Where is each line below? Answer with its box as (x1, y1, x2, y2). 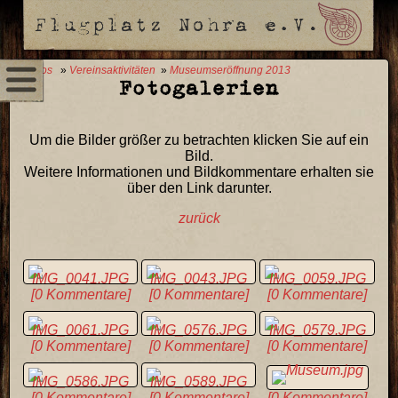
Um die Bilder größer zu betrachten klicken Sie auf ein (29, 131, 369, 147)
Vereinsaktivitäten (69, 64, 155, 76)
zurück (178, 210, 220, 226)
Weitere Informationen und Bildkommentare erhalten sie (24, 163, 374, 179)
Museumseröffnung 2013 (170, 64, 291, 76)
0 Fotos (17, 64, 52, 76)
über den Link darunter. (126, 179, 272, 195)
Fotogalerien (119, 74, 279, 101)
